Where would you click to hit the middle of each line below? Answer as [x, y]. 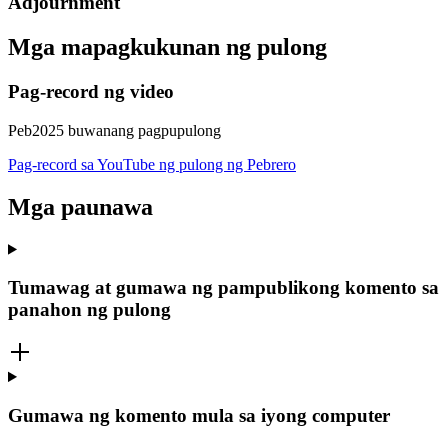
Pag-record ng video [91, 92]
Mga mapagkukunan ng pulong [167, 47]
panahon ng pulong [89, 310]
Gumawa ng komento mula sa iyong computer [199, 415]
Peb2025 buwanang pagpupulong [114, 130]
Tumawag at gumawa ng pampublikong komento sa [223, 288]
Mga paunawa [80, 206]
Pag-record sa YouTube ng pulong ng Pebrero [152, 164]
